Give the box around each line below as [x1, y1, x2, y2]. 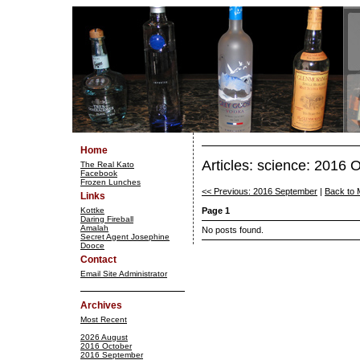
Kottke [80, 206, 104, 215]
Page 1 [202, 206, 230, 216]
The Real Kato [80, 160, 134, 169]
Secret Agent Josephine [80, 232, 170, 241]
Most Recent [80, 315, 127, 324]
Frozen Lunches [80, 178, 141, 186]
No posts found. [202, 225, 264, 235]
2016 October [80, 342, 132, 350]
